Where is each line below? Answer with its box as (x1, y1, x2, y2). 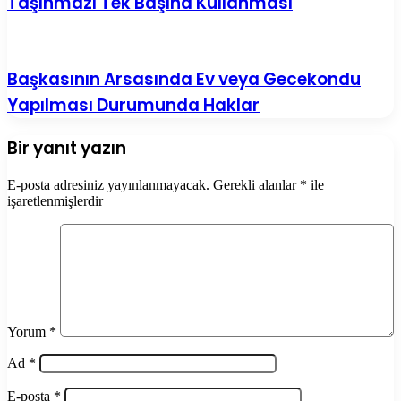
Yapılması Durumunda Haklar (7, 92, 260, 117)
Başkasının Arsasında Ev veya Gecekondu (7, 66, 361, 91)
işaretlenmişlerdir (7, 193, 103, 209)
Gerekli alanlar (213, 177, 300, 193)
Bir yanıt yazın (7, 135, 126, 160)
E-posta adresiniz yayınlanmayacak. (7, 177, 209, 193)
